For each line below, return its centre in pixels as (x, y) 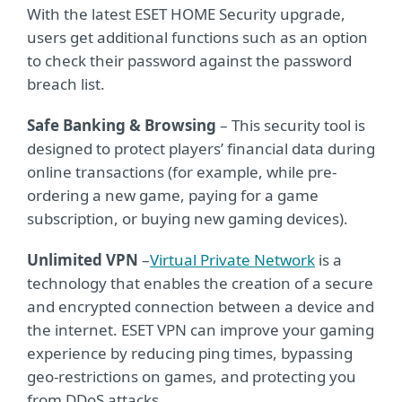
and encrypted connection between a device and (201, 306)
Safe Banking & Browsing (123, 125)
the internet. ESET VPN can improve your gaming (201, 330)
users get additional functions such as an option (197, 37)
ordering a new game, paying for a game (173, 195)
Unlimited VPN (84, 260)
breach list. (66, 84)
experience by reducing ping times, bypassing (190, 353)
